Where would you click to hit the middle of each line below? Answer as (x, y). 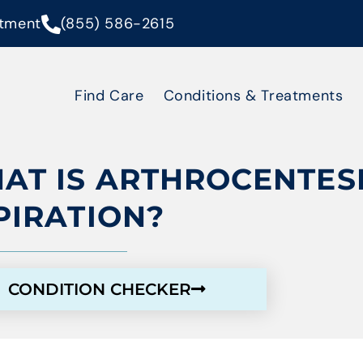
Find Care (109, 96)
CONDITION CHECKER (100, 290)
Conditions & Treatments (253, 96)
